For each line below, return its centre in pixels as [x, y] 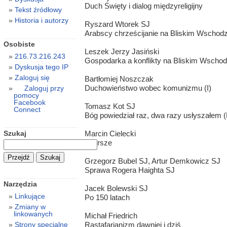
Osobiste [19, 44]
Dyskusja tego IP [41, 67]
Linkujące [30, 196]
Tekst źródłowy [38, 10]
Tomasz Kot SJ [110, 106]
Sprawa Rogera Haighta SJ [129, 170]
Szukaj [15, 133]
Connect [27, 110]
